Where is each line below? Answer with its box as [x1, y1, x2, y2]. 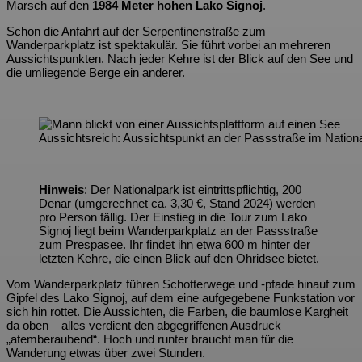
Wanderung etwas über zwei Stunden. [6, 346, 205, 360]
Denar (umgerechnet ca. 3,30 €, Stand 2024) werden [39, 196, 315, 211]
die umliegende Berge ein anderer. [6, 65, 185, 80]
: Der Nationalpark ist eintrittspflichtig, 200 [84, 183, 301, 197]
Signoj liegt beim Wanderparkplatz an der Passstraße [39, 224, 318, 238]
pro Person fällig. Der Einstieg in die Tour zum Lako [39, 210, 307, 225]
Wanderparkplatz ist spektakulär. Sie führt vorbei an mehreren [6, 38, 330, 53]
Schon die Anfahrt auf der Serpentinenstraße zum [6, 24, 266, 39]
